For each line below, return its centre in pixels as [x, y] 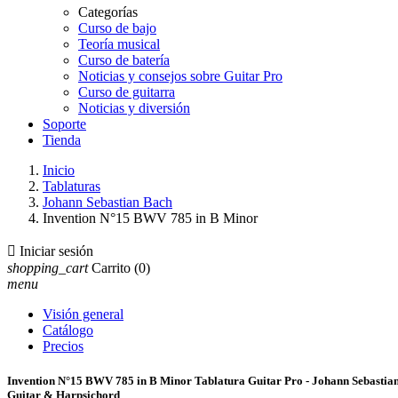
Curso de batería [124, 60]
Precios [63, 346]
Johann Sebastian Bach [107, 202]
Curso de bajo [117, 28]
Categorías [108, 12]
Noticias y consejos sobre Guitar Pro [180, 76]
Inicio [59, 170]
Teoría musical [119, 44]
